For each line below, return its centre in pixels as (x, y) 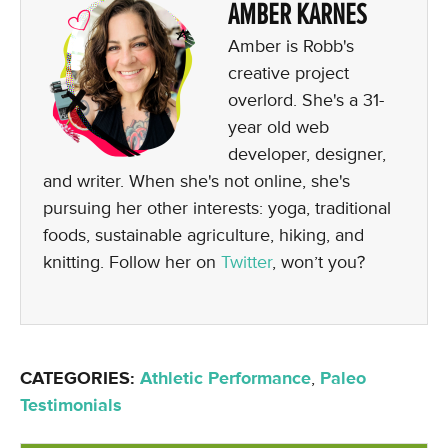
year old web (278, 127)
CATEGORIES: (77, 378)
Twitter (246, 262)
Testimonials (71, 405)
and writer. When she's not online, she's (196, 181)
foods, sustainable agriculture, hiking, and (203, 235)
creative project (288, 73)
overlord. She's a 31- (306, 100)
